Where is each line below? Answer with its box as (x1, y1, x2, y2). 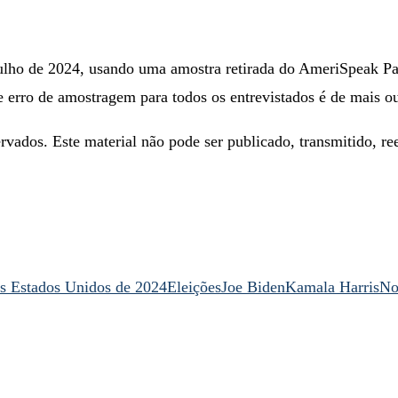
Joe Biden (221, 277, 285, 296)
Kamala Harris (285, 277, 379, 296)
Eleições (167, 277, 221, 296)
